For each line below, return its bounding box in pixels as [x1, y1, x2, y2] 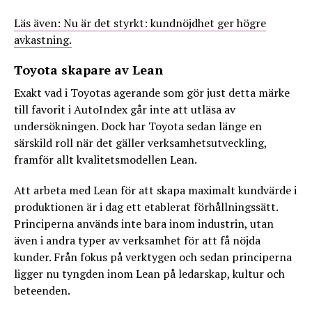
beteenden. [14, 283, 70, 298]
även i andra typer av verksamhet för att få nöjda [14, 233, 260, 248]
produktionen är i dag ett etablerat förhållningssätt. [14, 199, 278, 214]
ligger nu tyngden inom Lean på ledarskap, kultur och [14, 266, 285, 281]
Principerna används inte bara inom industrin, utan [14, 216, 274, 231]
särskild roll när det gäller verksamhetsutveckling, [14, 135, 267, 150]
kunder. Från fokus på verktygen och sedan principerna [14, 249, 292, 265]
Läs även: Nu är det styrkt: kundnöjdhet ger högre [14, 15, 266, 31]
